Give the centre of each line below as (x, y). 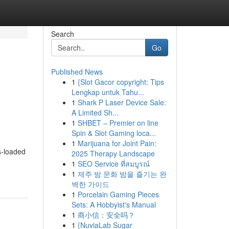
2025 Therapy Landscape (113, 153)
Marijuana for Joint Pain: (117, 143)
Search (62, 34)
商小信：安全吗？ (106, 215)
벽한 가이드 (90, 184)
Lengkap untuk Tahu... (108, 92)
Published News (77, 72)
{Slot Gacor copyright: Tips (121, 82)
